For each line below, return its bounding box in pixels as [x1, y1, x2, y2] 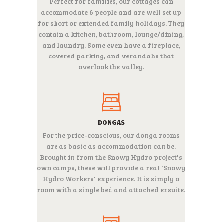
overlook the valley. [78, 62, 144, 72]
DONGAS [97, 118, 125, 127]
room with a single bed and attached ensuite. [37, 185, 185, 195]
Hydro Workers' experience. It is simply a [42, 174, 180, 184]
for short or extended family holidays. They [38, 18, 184, 28]
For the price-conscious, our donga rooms [42, 130, 180, 140]
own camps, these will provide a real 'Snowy [37, 163, 185, 173]
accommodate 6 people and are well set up [41, 7, 181, 17]
